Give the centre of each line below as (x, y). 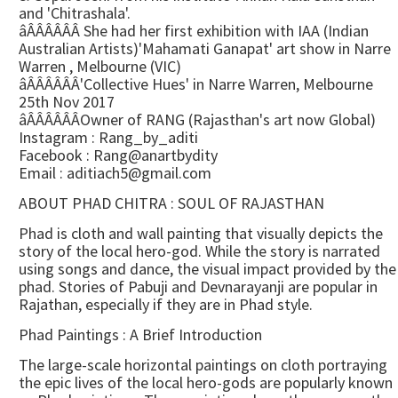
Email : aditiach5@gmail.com (115, 173)
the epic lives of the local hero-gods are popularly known (206, 382)
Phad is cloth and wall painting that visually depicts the (201, 233)
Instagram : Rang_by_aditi (108, 137)
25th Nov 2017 (68, 102)
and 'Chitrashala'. (76, 13)
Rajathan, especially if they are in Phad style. (166, 304)
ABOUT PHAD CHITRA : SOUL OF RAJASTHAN (171, 203)
